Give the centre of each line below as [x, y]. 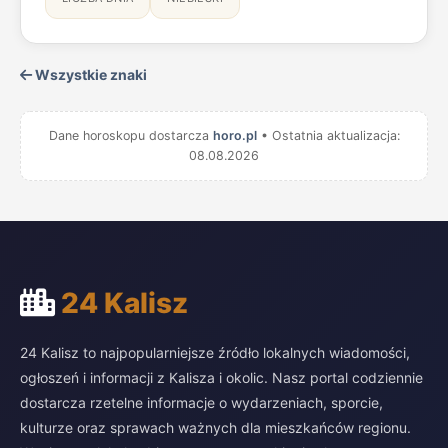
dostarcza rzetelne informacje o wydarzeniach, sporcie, [201, 402]
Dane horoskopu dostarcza [130, 135]
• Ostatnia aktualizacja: [328, 135]
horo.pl [234, 135]
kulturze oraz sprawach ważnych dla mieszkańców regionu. [215, 427]
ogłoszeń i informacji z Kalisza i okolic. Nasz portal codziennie [221, 377]
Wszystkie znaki [89, 74]
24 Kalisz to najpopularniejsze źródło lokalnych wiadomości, [215, 352]
